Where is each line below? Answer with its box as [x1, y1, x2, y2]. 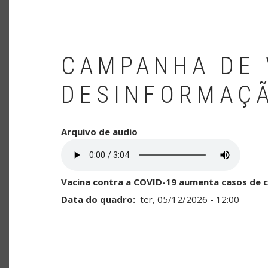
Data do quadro [61, 193, 133, 205]
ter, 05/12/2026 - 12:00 [139, 193, 239, 205]
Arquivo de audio [61, 125, 138, 138]
